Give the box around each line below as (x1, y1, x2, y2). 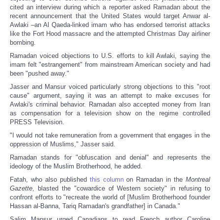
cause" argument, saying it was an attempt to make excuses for (10, 92, 210, 100)
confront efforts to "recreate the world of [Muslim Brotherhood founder (10, 193, 210, 201)
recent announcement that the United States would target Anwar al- (10, 12, 210, 20)
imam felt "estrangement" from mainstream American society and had (10, 61, 210, 69)
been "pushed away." (10, 70, 69, 78)
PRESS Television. (10, 118, 64, 126)
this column (89, 176, 124, 184)
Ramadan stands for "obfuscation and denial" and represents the (10, 154, 210, 162)
